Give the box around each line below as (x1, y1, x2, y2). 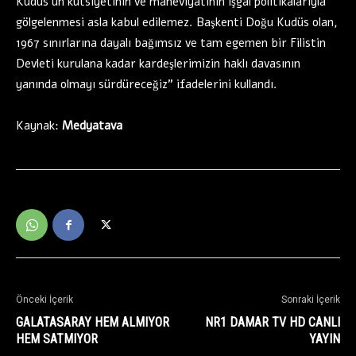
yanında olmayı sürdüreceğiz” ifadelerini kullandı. (16, 76, 277, 93)
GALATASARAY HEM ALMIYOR (16, 315, 169, 331)
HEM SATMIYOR (16, 331, 98, 347)
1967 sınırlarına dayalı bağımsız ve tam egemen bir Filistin (16, 35, 326, 52)
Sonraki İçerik (281, 294, 340, 306)
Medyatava (62, 118, 122, 134)
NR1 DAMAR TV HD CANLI (205, 315, 340, 331)
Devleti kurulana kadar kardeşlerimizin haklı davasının (16, 56, 300, 72)
